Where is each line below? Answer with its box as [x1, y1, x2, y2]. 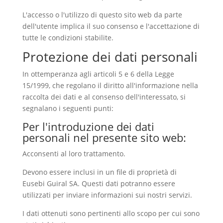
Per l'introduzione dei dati [22, 119, 154, 134]
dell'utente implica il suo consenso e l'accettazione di [22, 21, 200, 31]
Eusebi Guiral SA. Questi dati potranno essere [22, 179, 175, 188]
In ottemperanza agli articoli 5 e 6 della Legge [22, 69, 174, 79]
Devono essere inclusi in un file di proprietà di [22, 167, 177, 177]
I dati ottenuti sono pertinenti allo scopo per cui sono [22, 209, 200, 218]
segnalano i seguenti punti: [22, 104, 113, 113]
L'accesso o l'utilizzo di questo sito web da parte [22, 10, 182, 19]
